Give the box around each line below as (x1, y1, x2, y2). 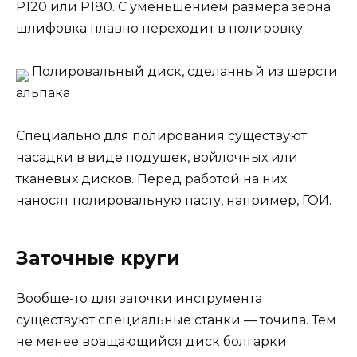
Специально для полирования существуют (16, 128, 307, 144)
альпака (16, 84, 70, 100)
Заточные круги (16, 247, 180, 270)
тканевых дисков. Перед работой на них (16, 171, 287, 187)
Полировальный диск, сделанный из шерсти (29, 63, 338, 79)
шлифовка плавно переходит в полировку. (16, 20, 305, 36)
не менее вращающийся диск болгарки (16, 334, 287, 350)
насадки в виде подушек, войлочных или (16, 150, 298, 166)
